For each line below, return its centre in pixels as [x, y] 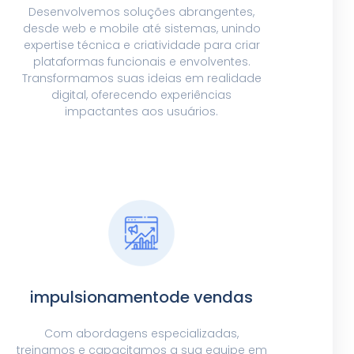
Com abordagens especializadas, [142, 334]
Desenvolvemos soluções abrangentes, [142, 12]
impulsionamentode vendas [142, 298]
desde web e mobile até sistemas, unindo [141, 29]
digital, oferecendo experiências [142, 95]
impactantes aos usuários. [142, 112]
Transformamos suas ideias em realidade [141, 79]
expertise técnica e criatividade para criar [141, 45]
